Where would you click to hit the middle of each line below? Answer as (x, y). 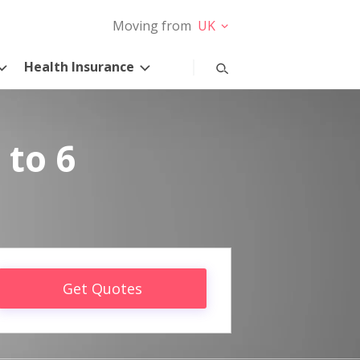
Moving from (152, 26)
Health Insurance (80, 66)
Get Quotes (102, 289)
